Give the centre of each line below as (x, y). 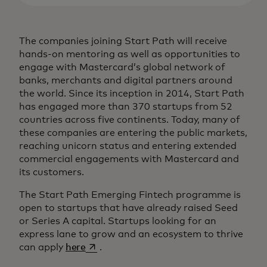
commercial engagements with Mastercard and (129, 159)
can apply (42, 248)
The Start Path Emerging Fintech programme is (130, 195)
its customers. (53, 173)
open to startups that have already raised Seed (128, 208)
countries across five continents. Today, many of (130, 120)
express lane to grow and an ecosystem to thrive (131, 235)
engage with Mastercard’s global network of (122, 68)
